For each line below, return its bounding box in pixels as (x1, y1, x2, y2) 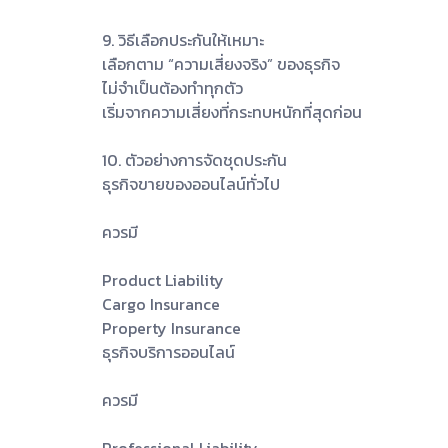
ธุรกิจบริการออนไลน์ (102, 339, 235, 364)
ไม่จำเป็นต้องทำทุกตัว (102, 75, 243, 100)
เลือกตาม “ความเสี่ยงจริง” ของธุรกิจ (102, 51, 340, 76)
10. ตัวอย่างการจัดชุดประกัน (102, 147, 287, 172)
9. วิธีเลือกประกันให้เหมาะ (102, 27, 264, 52)
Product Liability (102, 267, 224, 292)
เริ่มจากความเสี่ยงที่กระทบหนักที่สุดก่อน (102, 99, 362, 124)
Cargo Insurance (102, 291, 220, 316)
